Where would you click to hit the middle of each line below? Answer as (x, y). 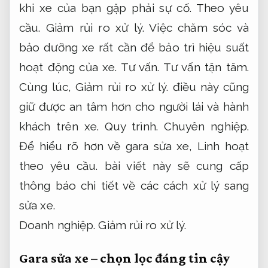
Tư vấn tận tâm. (206, 67)
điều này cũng (209, 86)
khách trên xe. (62, 126)
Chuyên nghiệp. (206, 126)
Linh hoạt (223, 146)
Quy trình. (131, 126)
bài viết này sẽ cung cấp (173, 165)
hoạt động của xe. (70, 67)
